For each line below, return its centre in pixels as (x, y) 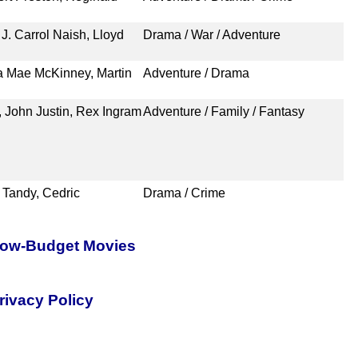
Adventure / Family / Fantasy (223, 111)
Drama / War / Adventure (211, 34)
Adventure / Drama (196, 73)
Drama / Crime (184, 193)
